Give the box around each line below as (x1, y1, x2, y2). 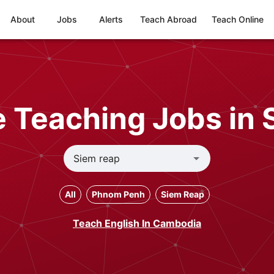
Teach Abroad (140, 14, 197, 24)
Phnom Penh (92, 189, 145, 199)
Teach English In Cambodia (73, 217, 201, 229)
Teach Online (212, 14, 264, 24)
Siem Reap (161, 189, 204, 199)
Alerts (98, 14, 123, 24)
